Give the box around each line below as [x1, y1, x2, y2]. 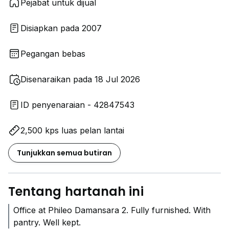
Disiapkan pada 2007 [20, 23, 102, 33]
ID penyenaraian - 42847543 [20, 100, 134, 110]
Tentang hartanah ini [8, 183, 144, 200]
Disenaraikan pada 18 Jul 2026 [20, 74, 140, 84]
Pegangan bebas [20, 49, 85, 59]
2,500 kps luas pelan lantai [20, 125, 124, 135]
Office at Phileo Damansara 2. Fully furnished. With [13, 205, 211, 215]
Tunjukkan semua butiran [17, 148, 112, 158]
